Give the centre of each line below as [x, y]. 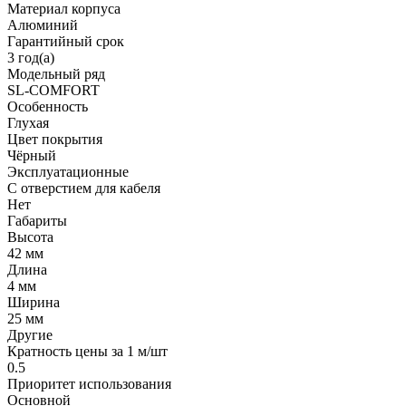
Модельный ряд [56, 74]
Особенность [48, 107]
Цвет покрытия [55, 140]
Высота [30, 237]
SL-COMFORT [53, 91]
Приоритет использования [89, 384]
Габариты [37, 221]
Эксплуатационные [68, 172]
